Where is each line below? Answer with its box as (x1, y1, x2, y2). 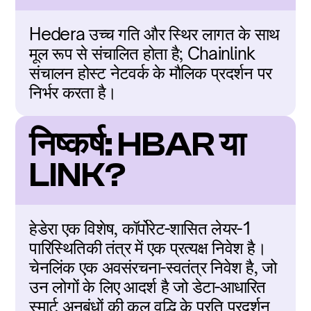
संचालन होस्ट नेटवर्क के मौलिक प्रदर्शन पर (29, 62, 272, 83)
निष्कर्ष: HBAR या (29, 126, 246, 164)
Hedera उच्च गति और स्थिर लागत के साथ (29, 24, 280, 44)
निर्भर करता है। (29, 82, 117, 103)
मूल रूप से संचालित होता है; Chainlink (29, 43, 255, 64)
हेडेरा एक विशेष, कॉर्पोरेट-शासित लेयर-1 (29, 218, 252, 239)
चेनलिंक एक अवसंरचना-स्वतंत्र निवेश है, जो (29, 257, 277, 278)
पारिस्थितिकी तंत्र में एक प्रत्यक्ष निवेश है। (29, 237, 266, 258)
